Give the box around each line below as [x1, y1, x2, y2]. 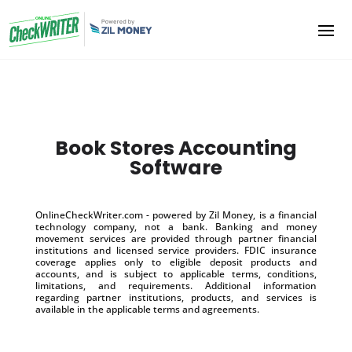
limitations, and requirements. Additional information [35, 278, 317, 292]
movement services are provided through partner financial [35, 231, 317, 245]
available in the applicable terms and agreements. [35, 302, 259, 316]
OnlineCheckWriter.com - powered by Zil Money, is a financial [35, 207, 317, 222]
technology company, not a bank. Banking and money [35, 219, 317, 233]
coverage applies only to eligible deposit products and [35, 255, 317, 269]
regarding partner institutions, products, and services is [35, 290, 317, 304]
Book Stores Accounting [54, 134, 297, 162]
